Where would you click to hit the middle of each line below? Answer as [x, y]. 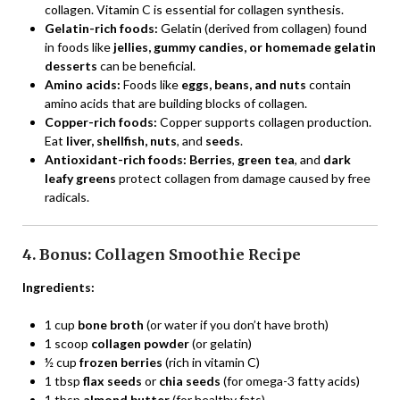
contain [329, 84]
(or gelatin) [221, 343]
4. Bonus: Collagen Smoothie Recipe [162, 254]
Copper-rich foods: [101, 121]
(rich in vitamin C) [211, 362]
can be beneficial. [146, 65]
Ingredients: [58, 287]
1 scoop [68, 343]
